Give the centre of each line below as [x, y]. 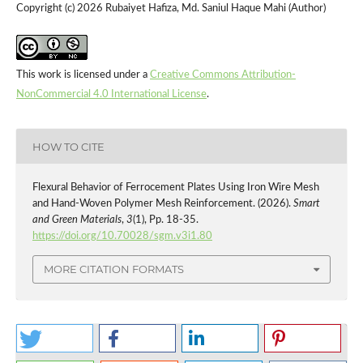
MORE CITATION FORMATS [114, 269]
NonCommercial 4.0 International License [111, 95]
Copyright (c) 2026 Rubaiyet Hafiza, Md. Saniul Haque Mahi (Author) [171, 9]
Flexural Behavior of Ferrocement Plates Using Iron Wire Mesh [175, 188]
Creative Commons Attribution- [222, 75]
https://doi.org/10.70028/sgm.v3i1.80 [122, 237]
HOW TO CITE [68, 146]
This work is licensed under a [83, 75]
